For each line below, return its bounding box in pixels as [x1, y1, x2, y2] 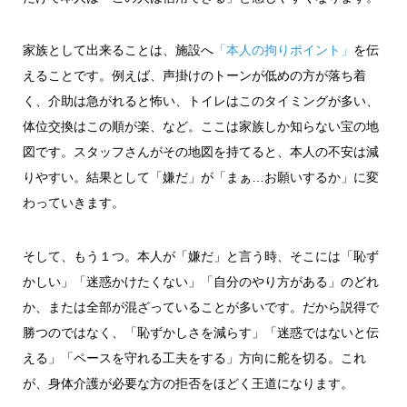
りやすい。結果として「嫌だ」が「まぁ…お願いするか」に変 [22, 170, 379, 185]
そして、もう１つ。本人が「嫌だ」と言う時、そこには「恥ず [22, 248, 379, 263]
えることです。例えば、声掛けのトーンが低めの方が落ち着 [22, 68, 366, 84]
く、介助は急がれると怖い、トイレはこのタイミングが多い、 [22, 94, 379, 109]
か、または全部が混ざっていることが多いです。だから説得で [22, 299, 379, 314]
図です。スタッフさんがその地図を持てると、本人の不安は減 [22, 144, 379, 160]
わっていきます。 [22, 195, 124, 211]
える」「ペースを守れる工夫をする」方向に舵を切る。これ [22, 350, 366, 365]
